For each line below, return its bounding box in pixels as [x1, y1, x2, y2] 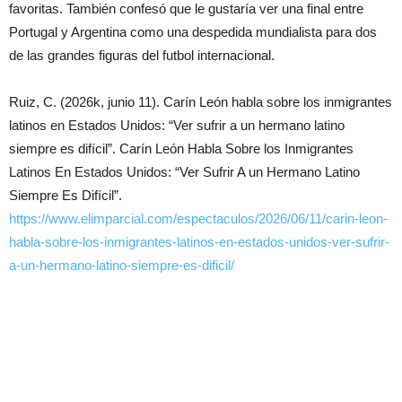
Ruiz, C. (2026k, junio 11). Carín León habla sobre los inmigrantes [9, 93, 392, 109]
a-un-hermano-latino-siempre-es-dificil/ [9, 257, 234, 273]
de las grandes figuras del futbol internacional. [9, 47, 275, 63]
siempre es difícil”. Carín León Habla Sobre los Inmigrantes [9, 140, 354, 156]
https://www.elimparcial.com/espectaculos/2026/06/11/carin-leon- [9, 210, 388, 226]
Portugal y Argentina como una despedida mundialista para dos [9, 23, 377, 39]
